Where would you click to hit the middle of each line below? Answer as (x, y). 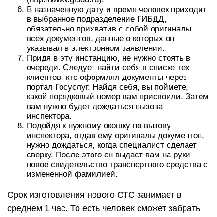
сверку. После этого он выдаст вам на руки (108, 155)
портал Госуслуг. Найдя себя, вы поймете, (108, 87)
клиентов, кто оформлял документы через (107, 77)
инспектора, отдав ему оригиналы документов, (116, 135)
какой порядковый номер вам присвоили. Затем (118, 97)
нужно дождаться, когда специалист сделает (112, 145)
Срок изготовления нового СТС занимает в (94, 195)
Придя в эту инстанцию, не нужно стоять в (108, 58)
